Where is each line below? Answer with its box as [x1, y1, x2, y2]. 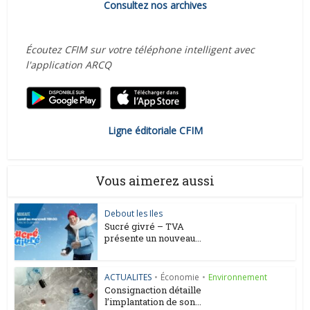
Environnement [208, 271, 268, 284]
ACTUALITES [104, 271, 152, 284]
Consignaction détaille [104, 284, 202, 297]
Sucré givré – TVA [104, 219, 185, 232]
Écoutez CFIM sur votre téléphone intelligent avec [25, 42, 255, 56]
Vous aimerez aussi [95, 172, 215, 189]
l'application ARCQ [25, 57, 111, 71]
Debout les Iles [104, 207, 163, 219]
